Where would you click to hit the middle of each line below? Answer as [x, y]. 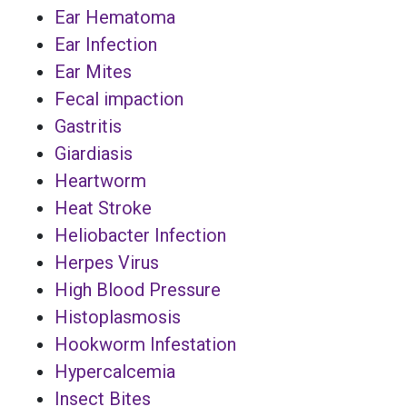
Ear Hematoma [115, 17]
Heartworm [100, 180]
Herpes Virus [107, 262]
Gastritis [88, 126]
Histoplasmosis [118, 317]
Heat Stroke [103, 208]
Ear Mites [93, 71]
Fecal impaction [119, 99]
